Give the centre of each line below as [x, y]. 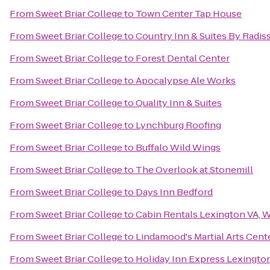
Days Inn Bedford [174, 192]
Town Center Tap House [189, 14]
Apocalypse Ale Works [186, 80]
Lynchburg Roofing [178, 125]
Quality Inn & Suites [179, 103]
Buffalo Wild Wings [178, 147]
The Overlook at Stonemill [194, 170]
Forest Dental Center [183, 58]
